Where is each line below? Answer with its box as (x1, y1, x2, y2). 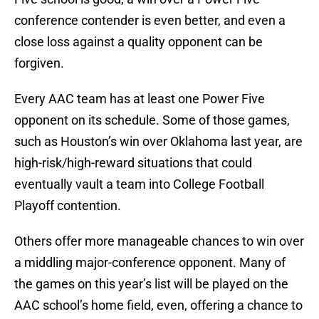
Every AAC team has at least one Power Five (14, 91, 265, 107)
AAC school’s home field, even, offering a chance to (14, 298, 303, 313)
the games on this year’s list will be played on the (14, 276, 288, 292)
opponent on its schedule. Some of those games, (14, 113, 290, 128)
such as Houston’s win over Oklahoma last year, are (14, 134, 303, 150)
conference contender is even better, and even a (14, 13, 286, 28)
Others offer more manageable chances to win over (14, 234, 304, 249)
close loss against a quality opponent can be (14, 34, 263, 50)
